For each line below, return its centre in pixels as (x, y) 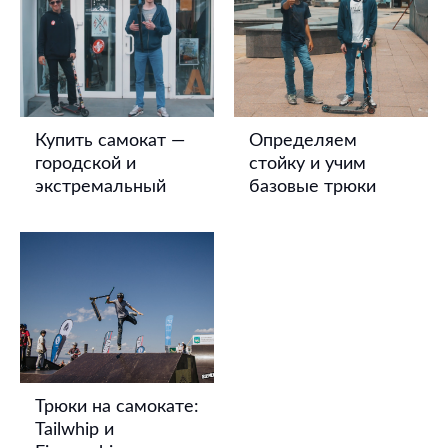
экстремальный (100, 186)
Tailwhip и (74, 430)
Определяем (303, 140)
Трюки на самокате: (117, 407)
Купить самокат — (110, 140)
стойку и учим (307, 163)
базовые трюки (312, 186)
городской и (85, 163)
